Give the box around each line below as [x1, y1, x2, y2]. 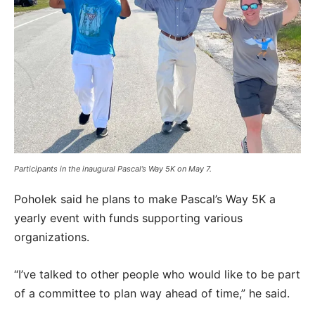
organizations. [14, 230, 93, 245]
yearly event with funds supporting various [14, 211, 243, 226]
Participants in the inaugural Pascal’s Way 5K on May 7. [14, 164, 212, 174]
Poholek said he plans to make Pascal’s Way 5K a [14, 192, 276, 207]
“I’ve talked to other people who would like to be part [14, 267, 300, 282]
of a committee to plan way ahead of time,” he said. [14, 286, 293, 301]
